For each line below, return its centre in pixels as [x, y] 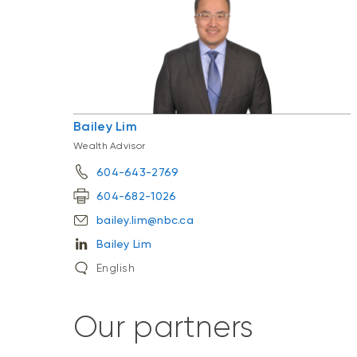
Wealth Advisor [110, 146]
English [116, 268]
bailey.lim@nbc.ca [145, 220]
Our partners [164, 326]
